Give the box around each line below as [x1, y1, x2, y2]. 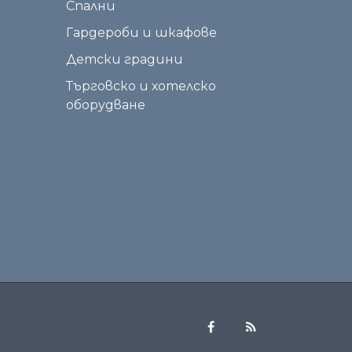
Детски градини [65, 52, 183, 67]
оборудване [65, 97, 145, 112]
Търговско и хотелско [65, 79, 216, 93]
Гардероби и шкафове [65, 25, 217, 40]
